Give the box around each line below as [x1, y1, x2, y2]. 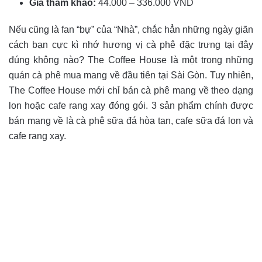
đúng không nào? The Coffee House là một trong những [9, 55, 253, 65]
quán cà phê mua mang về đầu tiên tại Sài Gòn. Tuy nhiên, [9, 70, 253, 80]
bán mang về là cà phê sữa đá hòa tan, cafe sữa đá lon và [9, 116, 253, 126]
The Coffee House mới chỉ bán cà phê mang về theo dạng [9, 85, 253, 95]
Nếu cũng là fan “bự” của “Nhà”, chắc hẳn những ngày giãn [9, 25, 253, 35]
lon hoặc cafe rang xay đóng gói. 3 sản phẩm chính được [9, 101, 253, 111]
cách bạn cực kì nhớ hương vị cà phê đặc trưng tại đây [9, 40, 253, 50]
